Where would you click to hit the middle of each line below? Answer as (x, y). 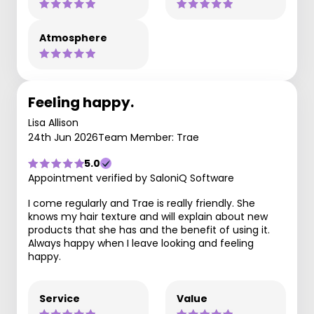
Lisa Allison (53, 123)
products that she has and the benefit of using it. (149, 230)
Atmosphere (73, 38)
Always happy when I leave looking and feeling (141, 243)
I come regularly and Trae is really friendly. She (142, 203)
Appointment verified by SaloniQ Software (131, 178)
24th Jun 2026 (63, 137)
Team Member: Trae (149, 137)
